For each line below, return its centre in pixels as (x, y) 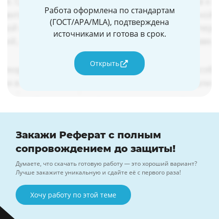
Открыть (105, 64)
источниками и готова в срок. (109, 34)
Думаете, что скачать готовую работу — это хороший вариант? (106, 164)
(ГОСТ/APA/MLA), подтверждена (109, 22)
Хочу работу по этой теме (73, 195)
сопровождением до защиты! (96, 149)
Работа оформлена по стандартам (109, 11)
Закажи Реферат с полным (88, 135)
